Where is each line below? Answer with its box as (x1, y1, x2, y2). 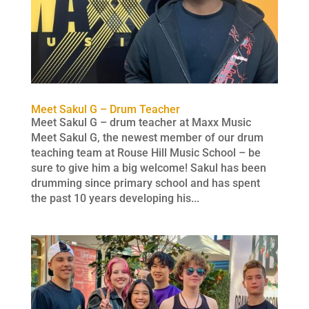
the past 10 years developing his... (30, 191, 199, 205)
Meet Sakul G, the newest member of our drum (30, 130, 263, 144)
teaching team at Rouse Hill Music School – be (30, 146, 261, 159)
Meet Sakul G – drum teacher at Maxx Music (30, 115, 251, 129)
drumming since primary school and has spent (30, 176, 260, 190)
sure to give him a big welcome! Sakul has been (30, 161, 266, 175)
